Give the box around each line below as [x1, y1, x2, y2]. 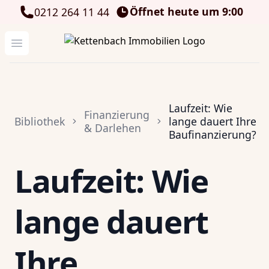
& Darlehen [84, 121, 141, 135]
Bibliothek [14, 114, 65, 128]
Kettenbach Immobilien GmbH [63, 34, 202, 47]
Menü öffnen [16, 36, 75, 49]
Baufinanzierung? [169, 127, 256, 142]
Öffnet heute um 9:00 [130, 4, 249, 19]
